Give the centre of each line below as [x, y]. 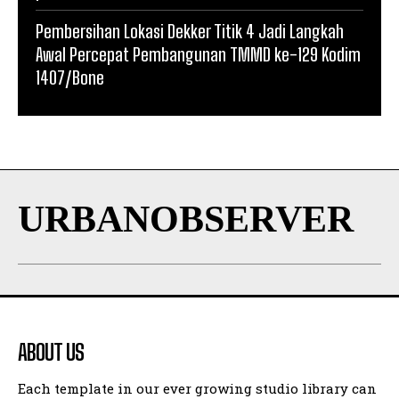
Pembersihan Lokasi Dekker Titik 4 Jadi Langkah [190, 31]
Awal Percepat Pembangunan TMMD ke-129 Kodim [198, 54]
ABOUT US [51, 352]
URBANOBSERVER [186, 219]
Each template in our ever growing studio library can [197, 388]
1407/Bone [70, 77]
